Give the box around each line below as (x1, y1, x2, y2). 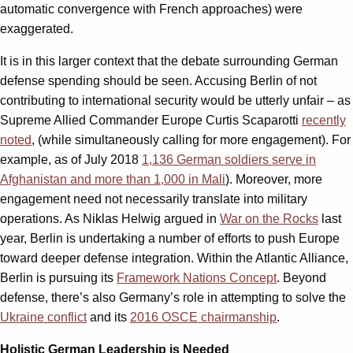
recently (302, 113, 346, 128)
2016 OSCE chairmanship (130, 310, 277, 325)
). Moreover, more (225, 173, 322, 187)
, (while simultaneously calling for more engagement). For (32, 133, 351, 147)
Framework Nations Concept (117, 271, 277, 285)
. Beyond (277, 271, 326, 285)
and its (87, 310, 130, 325)
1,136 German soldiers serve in (142, 153, 316, 167)
